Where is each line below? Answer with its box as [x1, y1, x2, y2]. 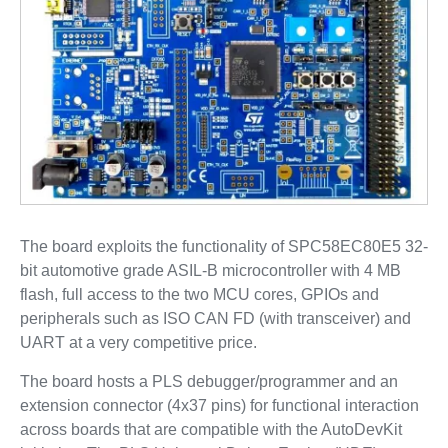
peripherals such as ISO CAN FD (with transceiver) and [19, 310, 411, 328]
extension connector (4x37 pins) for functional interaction [19, 397, 419, 415]
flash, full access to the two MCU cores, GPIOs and [19, 286, 379, 304]
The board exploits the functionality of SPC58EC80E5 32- [19, 238, 428, 256]
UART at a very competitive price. [19, 334, 257, 352]
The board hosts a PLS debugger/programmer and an [19, 373, 398, 391]
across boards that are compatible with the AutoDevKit [19, 421, 402, 439]
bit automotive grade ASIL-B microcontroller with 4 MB [19, 262, 401, 280]
